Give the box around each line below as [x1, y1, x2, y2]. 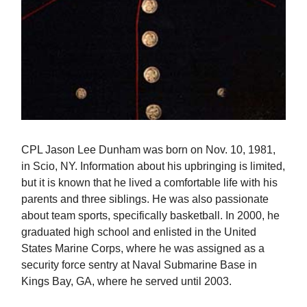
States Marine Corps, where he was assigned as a [21, 243, 265, 255]
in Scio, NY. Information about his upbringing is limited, [21, 160, 285, 173]
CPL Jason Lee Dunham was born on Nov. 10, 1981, [21, 144, 275, 156]
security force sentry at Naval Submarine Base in [21, 259, 257, 271]
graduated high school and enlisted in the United [21, 226, 256, 238]
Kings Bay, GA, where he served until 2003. [21, 275, 232, 288]
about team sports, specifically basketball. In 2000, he [21, 210, 280, 222]
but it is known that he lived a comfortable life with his [21, 177, 278, 189]
